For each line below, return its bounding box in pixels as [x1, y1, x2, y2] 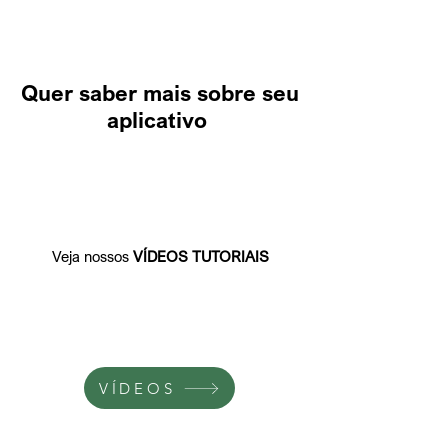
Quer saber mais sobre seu [21, 79, 299, 106]
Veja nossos [51, 247, 129, 265]
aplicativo [107, 106, 213, 133]
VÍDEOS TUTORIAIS [128, 247, 269, 265]
